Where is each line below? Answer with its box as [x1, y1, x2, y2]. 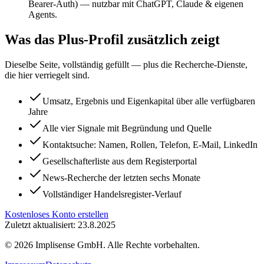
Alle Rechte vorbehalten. [107, 239, 200, 250]
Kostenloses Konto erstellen [5, 209, 108, 219]
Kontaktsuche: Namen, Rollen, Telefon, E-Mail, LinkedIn [42, 139, 258, 150]
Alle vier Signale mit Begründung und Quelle [42, 123, 212, 133]
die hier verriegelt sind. [5, 70, 90, 80]
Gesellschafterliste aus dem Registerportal [42, 156, 197, 166]
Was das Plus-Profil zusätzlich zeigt [5, 32, 220, 48]
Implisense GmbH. [33, 239, 107, 250]
